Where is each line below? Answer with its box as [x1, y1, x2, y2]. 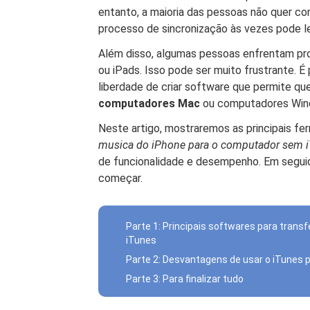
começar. [98, 172, 143, 185]
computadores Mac [98, 97, 200, 110]
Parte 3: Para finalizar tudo [126, 273, 244, 284]
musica [98, 138, 134, 152]
